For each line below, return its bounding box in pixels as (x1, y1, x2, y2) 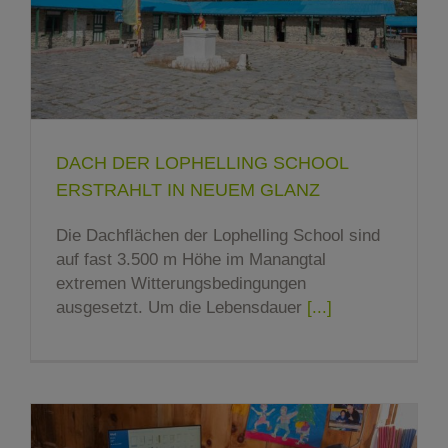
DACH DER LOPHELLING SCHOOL (56, 153, 348, 174)
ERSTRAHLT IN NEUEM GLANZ (56, 180, 320, 201)
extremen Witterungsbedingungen (56, 274, 306, 294)
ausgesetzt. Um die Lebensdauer (56, 298, 307, 318)
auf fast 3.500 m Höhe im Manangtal (56, 250, 326, 270)
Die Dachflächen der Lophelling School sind (56, 226, 380, 246)
